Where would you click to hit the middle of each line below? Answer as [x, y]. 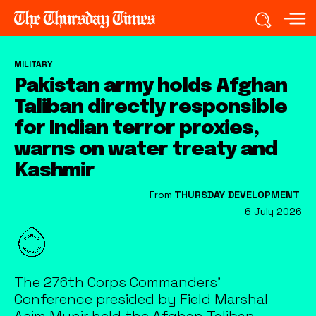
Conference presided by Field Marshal [141, 299]
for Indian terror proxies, [136, 128]
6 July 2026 [273, 211]
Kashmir [54, 171]
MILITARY [33, 64]
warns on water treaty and [146, 150]
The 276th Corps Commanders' [117, 282]
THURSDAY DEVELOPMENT [237, 194]
